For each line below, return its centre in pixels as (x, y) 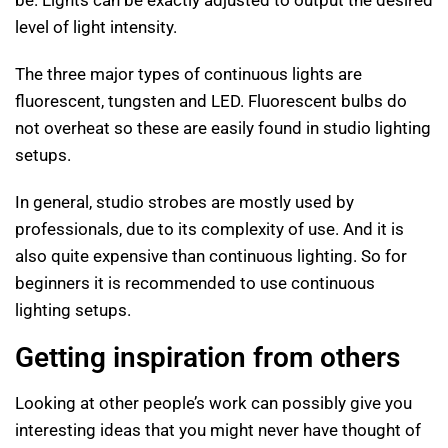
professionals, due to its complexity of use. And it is (209, 228)
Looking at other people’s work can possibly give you (213, 403)
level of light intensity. (96, 26)
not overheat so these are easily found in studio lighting (223, 127)
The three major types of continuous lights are (188, 73)
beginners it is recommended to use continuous (195, 282)
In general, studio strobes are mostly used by (184, 201)
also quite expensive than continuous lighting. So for (211, 255)
